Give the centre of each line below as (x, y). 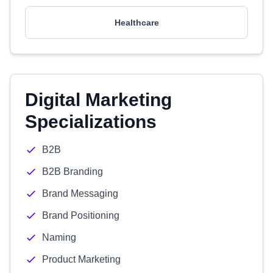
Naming (59, 237)
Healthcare (136, 23)
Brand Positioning (81, 215)
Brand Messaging (80, 193)
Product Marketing (81, 259)
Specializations (91, 122)
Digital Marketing (98, 100)
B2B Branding (73, 172)
